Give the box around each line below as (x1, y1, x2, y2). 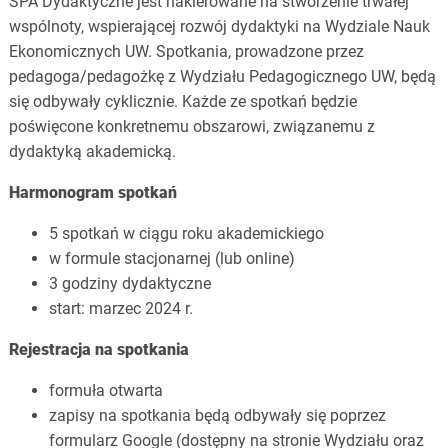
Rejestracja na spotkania (8, 340, 189, 360)
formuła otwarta (48, 381, 163, 401)
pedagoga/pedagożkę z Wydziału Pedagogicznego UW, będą (8, 67, 436, 87)
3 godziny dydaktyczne (48, 274, 211, 294)
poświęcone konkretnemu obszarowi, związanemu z (8, 117, 375, 137)
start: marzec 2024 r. (48, 299, 193, 319)
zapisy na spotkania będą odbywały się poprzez (48, 406, 386, 426)
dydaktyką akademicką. (8, 142, 176, 162)
